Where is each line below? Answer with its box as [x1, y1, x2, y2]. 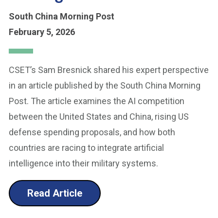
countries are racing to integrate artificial [9, 143, 164, 153]
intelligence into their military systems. [9, 158, 158, 168]
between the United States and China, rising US [9, 111, 189, 122]
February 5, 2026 [9, 27, 75, 37]
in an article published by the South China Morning [9, 80, 200, 91]
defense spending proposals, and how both [9, 127, 175, 137]
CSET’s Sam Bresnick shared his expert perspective [9, 65, 209, 75]
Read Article [27, 187, 82, 199]
